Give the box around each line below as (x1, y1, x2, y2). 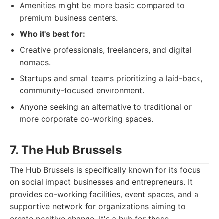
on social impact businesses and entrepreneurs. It (10, 177, 193, 187)
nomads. (20, 57, 51, 67)
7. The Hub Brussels (10, 143, 122, 157)
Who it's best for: (20, 29, 85, 39)
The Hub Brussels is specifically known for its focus (10, 165, 200, 175)
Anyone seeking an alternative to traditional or (20, 102, 192, 111)
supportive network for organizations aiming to (10, 201, 186, 211)
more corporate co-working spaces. (20, 114, 153, 124)
